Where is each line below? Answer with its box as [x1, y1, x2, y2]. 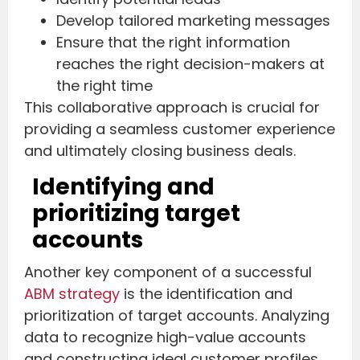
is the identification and [120, 283, 292, 304]
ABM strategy [24, 283, 120, 304]
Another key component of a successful [24, 261, 312, 282]
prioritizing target [32, 197, 240, 229]
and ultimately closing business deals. [24, 141, 296, 162]
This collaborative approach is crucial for [24, 97, 320, 118]
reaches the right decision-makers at [56, 54, 325, 75]
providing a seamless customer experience [24, 119, 335, 140]
